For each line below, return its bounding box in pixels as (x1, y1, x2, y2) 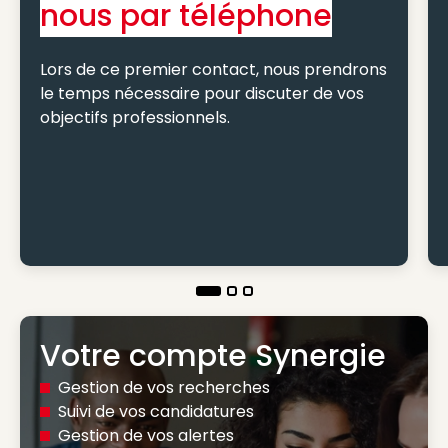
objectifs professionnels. (40, 106, 230, 129)
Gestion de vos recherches (58, 376, 270, 399)
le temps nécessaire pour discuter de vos (40, 82, 364, 105)
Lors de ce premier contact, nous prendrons (40, 58, 387, 81)
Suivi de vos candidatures (58, 400, 254, 423)
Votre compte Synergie (40, 335, 386, 377)
